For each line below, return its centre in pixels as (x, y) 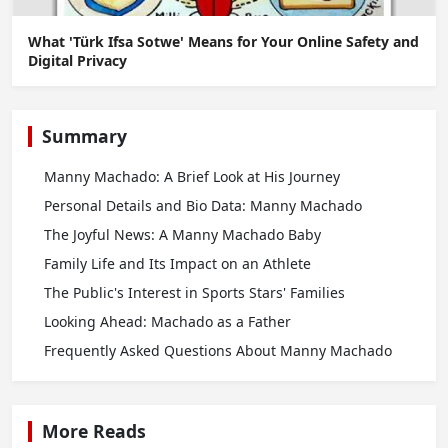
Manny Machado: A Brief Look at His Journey (192, 176)
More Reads (94, 430)
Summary (84, 135)
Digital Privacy (77, 60)
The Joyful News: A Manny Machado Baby (182, 234)
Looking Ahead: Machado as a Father (167, 321)
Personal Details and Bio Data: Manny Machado (203, 205)
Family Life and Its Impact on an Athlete (177, 263)
